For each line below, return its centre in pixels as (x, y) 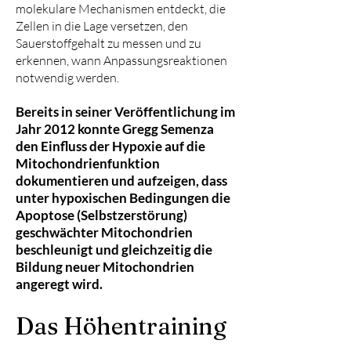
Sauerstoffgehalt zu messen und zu (109, 43)
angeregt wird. (59, 284)
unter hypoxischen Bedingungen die (123, 198)
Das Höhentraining (121, 326)
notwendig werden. (67, 78)
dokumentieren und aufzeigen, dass (121, 181)
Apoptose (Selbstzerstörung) (101, 215)
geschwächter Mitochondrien (104, 232)
